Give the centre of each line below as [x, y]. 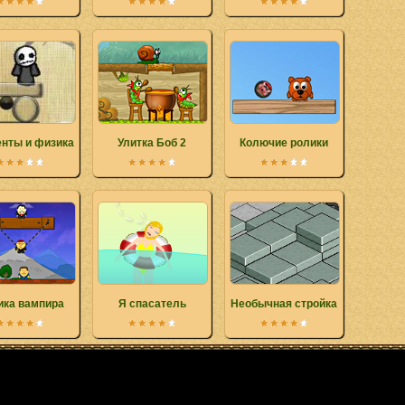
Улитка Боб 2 [152, 143]
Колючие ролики [284, 143]
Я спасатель [152, 304]
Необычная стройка [284, 304]
